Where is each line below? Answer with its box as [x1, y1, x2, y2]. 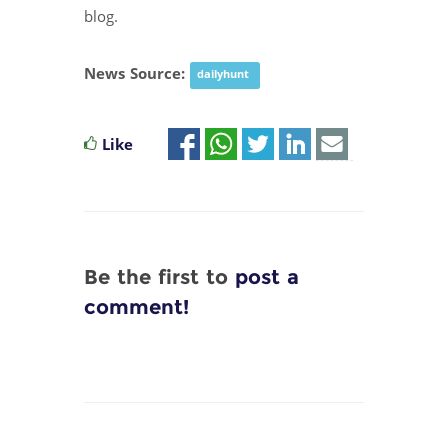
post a [235, 257, 299, 296]
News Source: [84, 59, 190, 88]
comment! [84, 287, 189, 326]
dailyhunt [196, 64, 253, 86]
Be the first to [84, 257, 235, 296]
